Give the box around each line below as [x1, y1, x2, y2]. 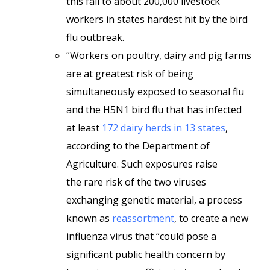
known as [66, 212, 112, 225]
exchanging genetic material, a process [66, 193, 242, 207]
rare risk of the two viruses [84, 175, 206, 189]
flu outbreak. [66, 31, 124, 44]
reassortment [112, 212, 174, 225]
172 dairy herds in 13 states [102, 121, 225, 134]
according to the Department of [66, 139, 210, 152]
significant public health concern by [66, 248, 225, 261]
